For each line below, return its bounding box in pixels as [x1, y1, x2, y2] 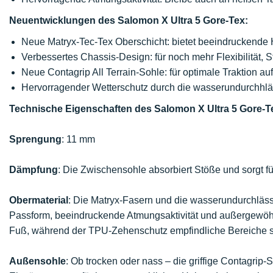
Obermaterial [9, 195, 68, 205]
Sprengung [9, 134, 62, 144]
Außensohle [9, 256, 66, 266]
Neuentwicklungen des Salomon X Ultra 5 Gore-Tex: [9, 15, 248, 26]
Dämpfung [9, 165, 58, 175]
